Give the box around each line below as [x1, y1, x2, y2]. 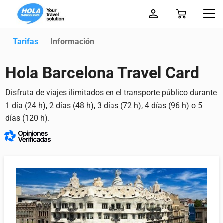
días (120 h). [5, 113, 50, 123]
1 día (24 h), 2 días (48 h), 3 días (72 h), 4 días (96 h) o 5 [5, 101, 203, 110]
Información [50, 37, 95, 46]
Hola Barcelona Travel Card [5, 63, 200, 82]
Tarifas [13, 37, 39, 46]
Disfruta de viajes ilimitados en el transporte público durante [5, 88, 217, 97]
